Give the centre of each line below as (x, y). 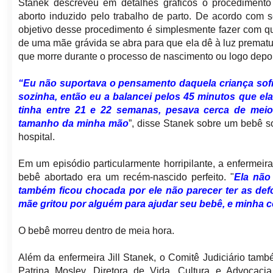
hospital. (37, 137)
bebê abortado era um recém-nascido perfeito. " (126, 177)
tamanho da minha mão (74, 124)
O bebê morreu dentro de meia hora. (96, 231)
